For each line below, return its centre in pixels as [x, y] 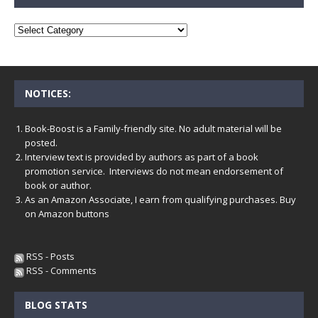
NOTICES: [48, 94]
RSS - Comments [60, 271]
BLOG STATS [56, 305]
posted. [41, 143]
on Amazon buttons [67, 214]
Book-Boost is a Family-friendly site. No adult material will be [153, 129]
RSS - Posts [49, 257]
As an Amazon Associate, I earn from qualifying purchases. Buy [160, 200]
